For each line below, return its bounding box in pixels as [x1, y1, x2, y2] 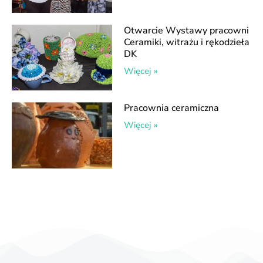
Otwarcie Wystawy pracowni [124, 23, 249, 37]
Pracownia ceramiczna [124, 102, 220, 115]
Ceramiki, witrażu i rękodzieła [124, 35, 250, 49]
